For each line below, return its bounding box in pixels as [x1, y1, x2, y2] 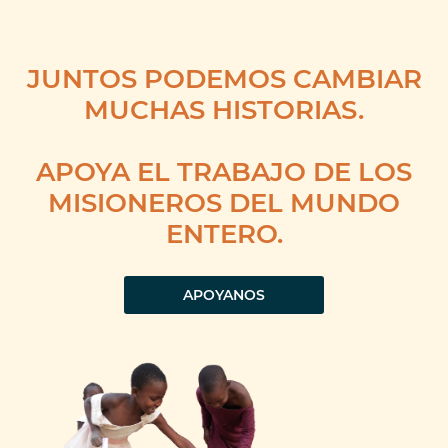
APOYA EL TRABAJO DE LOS [36, 153, 412, 189]
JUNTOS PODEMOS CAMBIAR [26, 60, 422, 96]
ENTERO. [165, 215, 283, 251]
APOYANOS [183, 285, 265, 305]
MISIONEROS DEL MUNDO [48, 184, 400, 220]
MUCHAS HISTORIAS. [84, 91, 364, 127]
